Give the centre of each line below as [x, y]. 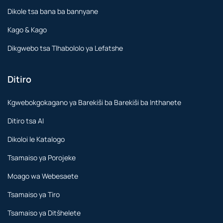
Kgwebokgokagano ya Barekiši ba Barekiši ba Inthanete [94, 102]
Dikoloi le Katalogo [36, 139]
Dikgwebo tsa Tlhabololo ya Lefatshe [65, 48]
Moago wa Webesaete [43, 176]
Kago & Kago [27, 29]
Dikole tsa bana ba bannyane [53, 11]
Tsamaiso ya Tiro [34, 194]
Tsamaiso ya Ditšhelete [44, 213]
